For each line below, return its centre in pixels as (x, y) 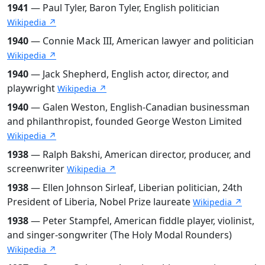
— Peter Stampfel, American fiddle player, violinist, (141, 220)
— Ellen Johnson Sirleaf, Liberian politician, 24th (135, 187)
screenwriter (37, 168)
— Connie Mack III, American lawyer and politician (141, 41)
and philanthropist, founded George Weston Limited (125, 121)
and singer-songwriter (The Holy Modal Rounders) (119, 235)
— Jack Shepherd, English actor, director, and (129, 74)
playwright (32, 88)
